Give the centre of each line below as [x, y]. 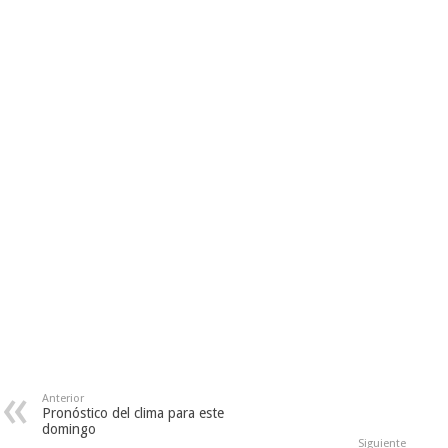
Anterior [63, 399]
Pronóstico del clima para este [133, 413]
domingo [71, 429]
